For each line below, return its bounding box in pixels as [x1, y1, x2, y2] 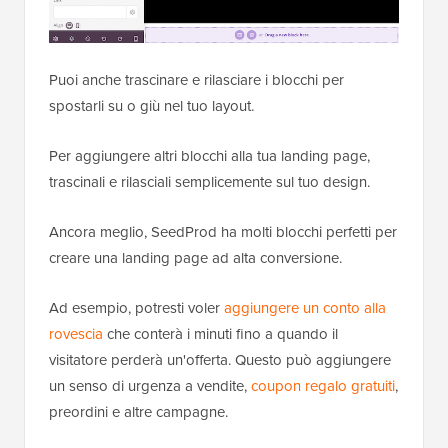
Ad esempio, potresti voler [49, 296, 224, 319]
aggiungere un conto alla [224, 296, 386, 319]
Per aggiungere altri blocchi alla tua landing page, [49, 144, 370, 167]
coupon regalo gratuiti [251, 374, 395, 397]
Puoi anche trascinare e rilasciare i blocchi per [49, 68, 344, 91]
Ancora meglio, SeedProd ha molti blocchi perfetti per [49, 220, 397, 243]
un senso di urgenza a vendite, [49, 374, 251, 397]
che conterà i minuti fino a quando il [103, 322, 338, 345]
